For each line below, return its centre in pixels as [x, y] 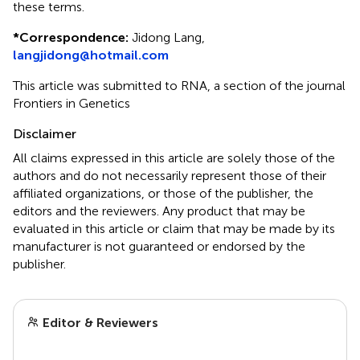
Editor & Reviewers [99, 322]
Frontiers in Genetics [72, 103]
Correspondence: [74, 37]
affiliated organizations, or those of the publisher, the [163, 193]
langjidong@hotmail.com [91, 55]
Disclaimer [45, 133]
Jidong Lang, [167, 37]
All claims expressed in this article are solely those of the [174, 157]
